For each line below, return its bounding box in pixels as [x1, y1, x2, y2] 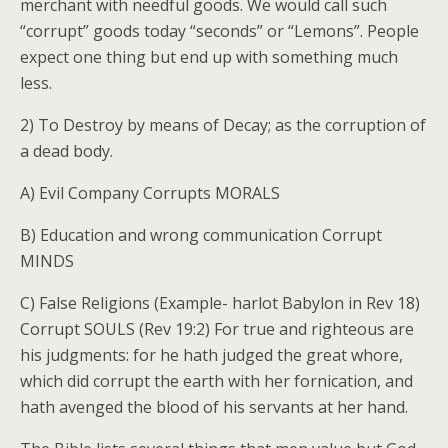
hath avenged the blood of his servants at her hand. [20, 396, 408, 419]
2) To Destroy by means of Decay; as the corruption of [20, 114, 426, 137]
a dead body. [20, 140, 113, 163]
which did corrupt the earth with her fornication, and [20, 370, 413, 393]
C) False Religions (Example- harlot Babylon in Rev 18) [20, 292, 420, 315]
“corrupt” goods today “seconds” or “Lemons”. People [20, 20, 419, 43]
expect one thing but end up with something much [20, 46, 398, 69]
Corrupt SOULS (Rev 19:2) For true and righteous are [20, 318, 414, 341]
